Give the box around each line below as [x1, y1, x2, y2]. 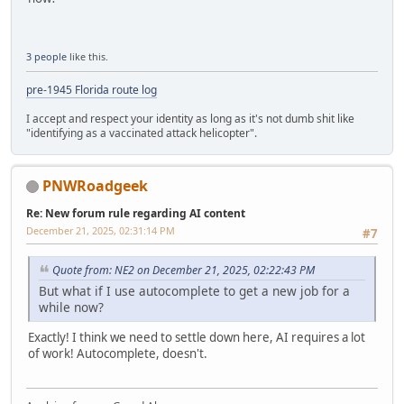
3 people [26, 49, 67, 63]
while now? [39, 298, 104, 316]
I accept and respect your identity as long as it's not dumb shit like [26, 110, 354, 126]
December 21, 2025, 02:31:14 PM [26, 223, 175, 237]
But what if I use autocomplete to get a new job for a [39, 281, 350, 299]
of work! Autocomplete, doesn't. [28, 344, 207, 362]
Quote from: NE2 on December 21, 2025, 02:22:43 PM [52, 262, 315, 278]
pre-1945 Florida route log [26, 81, 157, 97]
